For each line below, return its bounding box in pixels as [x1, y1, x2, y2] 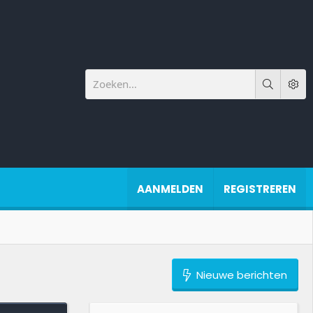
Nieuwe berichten [194, 268, 287, 282]
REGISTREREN [224, 182, 296, 196]
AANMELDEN [137, 182, 203, 196]
